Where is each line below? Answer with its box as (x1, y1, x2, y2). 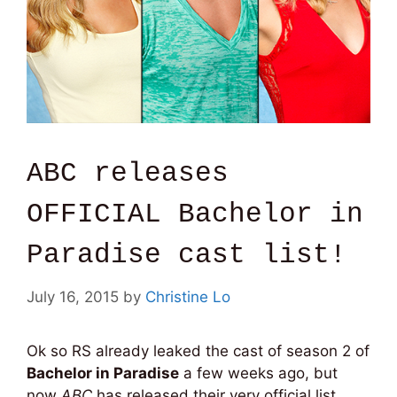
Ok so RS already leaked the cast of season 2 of (27, 341, 370, 360)
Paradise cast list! (27, 239, 346, 271)
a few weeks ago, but (179, 363, 338, 382)
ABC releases (27, 158, 229, 190)
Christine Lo (145, 287, 230, 306)
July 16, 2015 (27, 287, 119, 306)
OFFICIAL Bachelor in (27, 198, 363, 230)
